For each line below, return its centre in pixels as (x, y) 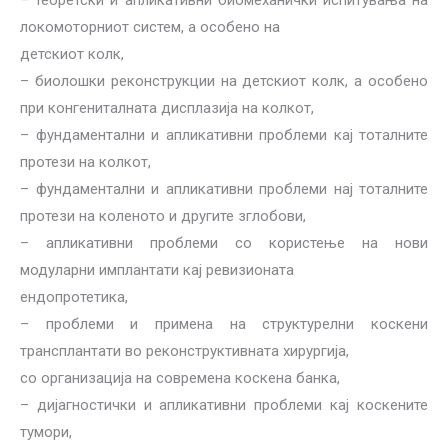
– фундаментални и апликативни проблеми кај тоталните (224, 135)
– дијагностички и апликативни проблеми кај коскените (224, 405)
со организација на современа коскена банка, (180, 378)
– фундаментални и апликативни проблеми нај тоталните (224, 189)
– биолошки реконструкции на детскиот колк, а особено (224, 81)
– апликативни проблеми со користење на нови (224, 243)
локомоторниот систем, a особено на (150, 27)
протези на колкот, (85, 162)
